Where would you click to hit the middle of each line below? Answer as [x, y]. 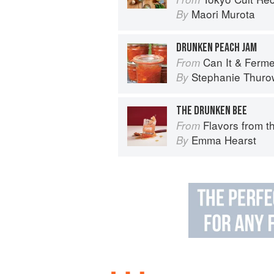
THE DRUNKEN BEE [212, 110]
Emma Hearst [224, 139]
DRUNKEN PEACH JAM [217, 47]
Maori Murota [223, 13]
